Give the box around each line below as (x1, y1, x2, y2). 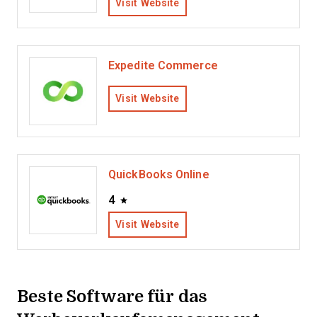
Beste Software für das (17, 283, 207, 308)
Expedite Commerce (108, 59, 218, 71)
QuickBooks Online (108, 168, 209, 180)
